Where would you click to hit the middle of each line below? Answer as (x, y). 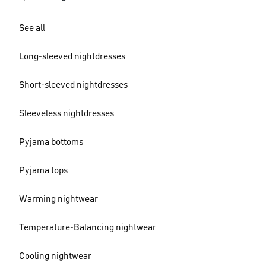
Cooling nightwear (55, 256)
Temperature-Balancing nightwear (88, 228)
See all (32, 28)
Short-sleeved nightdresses (73, 85)
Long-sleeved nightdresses (72, 57)
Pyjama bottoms (51, 142)
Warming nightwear (58, 199)
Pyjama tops (43, 171)
